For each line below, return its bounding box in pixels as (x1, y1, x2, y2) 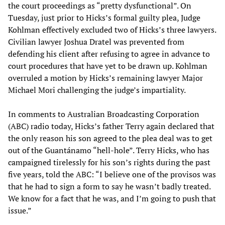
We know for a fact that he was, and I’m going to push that (8, 192, 216, 204)
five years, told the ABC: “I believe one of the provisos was (8, 168, 216, 180)
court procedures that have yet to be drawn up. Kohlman (8, 60, 207, 71)
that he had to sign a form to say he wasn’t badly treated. (8, 180, 210, 192)
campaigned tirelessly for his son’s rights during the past (8, 156, 210, 168)
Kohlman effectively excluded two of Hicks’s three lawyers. (8, 24, 216, 35)
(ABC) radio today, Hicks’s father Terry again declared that (8, 120, 214, 132)
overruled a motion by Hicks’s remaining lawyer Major (8, 72, 203, 83)
